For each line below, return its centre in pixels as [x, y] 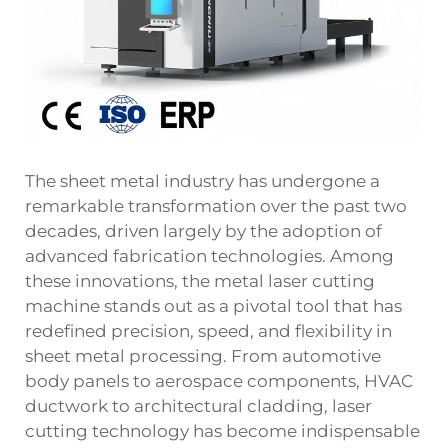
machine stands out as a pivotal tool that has [213, 305]
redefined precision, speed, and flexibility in [208, 330]
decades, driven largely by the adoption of [203, 230]
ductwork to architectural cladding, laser [198, 405]
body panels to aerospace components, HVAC [219, 380]
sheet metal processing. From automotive [203, 355]
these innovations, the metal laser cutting [200, 280]
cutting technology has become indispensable [222, 430]
